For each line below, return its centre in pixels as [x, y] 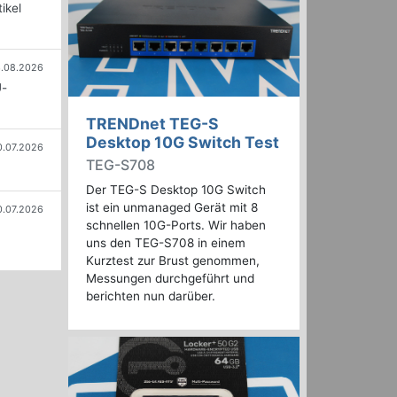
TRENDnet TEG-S [152, 124]
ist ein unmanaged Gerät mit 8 [172, 208]
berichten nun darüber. [151, 296]
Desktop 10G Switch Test [183, 143]
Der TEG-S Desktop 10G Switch [176, 190]
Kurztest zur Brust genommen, [173, 261]
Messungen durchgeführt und [170, 279]
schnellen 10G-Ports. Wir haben [176, 226]
